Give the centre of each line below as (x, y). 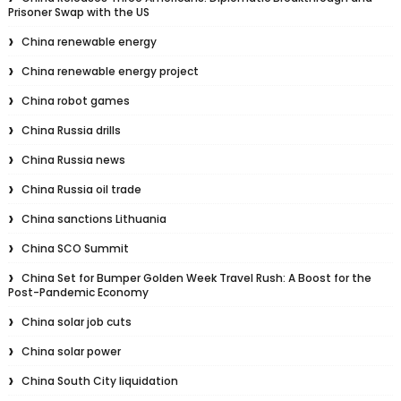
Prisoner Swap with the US (78, 13)
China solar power (71, 352)
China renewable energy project (110, 72)
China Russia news (73, 160)
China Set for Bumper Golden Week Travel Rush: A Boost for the (196, 278)
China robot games (75, 101)
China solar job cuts (76, 322)
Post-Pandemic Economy (78, 293)
